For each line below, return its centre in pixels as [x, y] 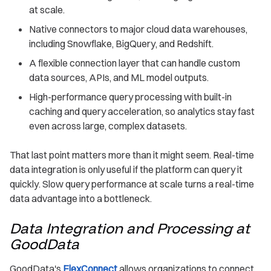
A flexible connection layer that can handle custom [135, 63]
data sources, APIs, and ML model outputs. [119, 77]
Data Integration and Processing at [130, 228]
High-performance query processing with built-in [130, 96]
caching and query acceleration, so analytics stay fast [142, 111]
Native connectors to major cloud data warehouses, [138, 29]
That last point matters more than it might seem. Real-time [132, 155]
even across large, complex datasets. [108, 126]
